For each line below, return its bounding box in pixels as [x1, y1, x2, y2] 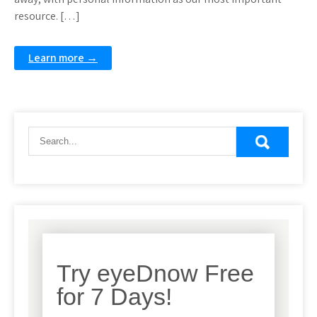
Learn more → [28, 50, 98, 65]
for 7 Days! [57, 284, 172, 310]
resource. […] [14, 8, 80, 23]
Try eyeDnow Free [57, 260, 254, 287]
